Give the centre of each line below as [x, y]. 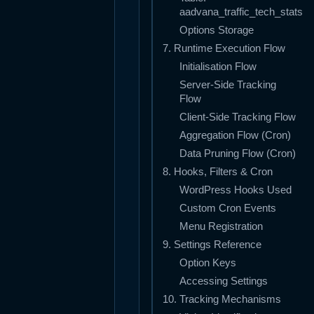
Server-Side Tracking [228, 85]
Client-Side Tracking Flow [238, 117]
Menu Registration [221, 227]
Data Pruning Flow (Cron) [238, 154]
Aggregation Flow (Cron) [235, 136]
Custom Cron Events [228, 209]
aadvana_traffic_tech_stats [241, 12]
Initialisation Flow [218, 67]
